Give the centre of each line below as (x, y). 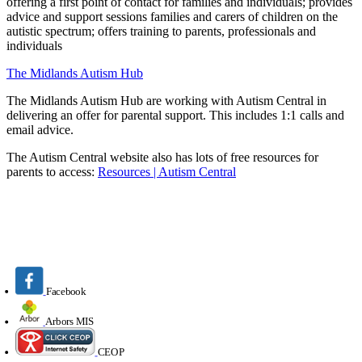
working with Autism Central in (246, 100)
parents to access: (52, 171)
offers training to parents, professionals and (207, 31)
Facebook (66, 291)
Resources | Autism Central (167, 171)
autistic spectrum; (52, 31)
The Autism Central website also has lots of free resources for (162, 157)
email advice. (40, 129)
